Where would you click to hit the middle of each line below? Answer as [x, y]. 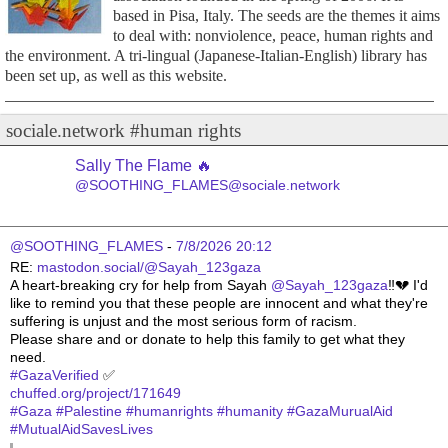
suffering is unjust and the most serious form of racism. [183, 321]
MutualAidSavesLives [85, 429]
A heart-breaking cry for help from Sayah [140, 285]
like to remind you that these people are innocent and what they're [219, 303]
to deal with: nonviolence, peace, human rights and [272, 35]
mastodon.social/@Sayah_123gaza [149, 267]
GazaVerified [58, 375]
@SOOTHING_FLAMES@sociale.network [207, 185]
